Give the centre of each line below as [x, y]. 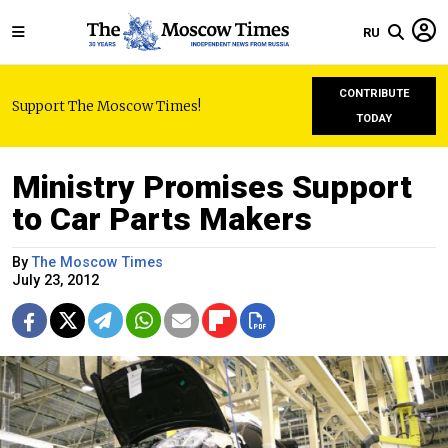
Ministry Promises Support [212, 187]
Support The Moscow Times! [106, 106]
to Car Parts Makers [162, 219]
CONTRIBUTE [374, 93]
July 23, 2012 [55, 280]
